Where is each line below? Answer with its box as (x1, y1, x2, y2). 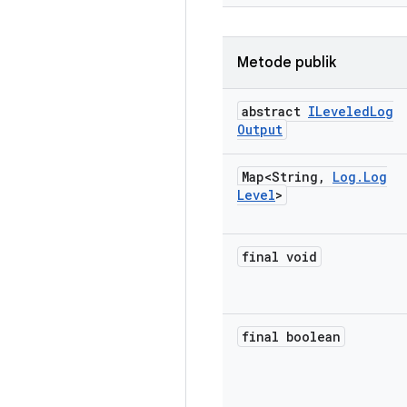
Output (237, 121, 283, 138)
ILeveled (308, 103, 370, 120)
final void (242, 248, 317, 265)
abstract (242, 103, 308, 120)
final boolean (242, 328, 341, 345)
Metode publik (237, 54, 336, 72)
